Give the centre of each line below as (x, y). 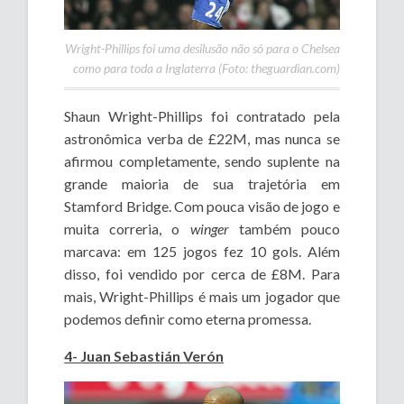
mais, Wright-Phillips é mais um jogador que (202, 296)
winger (214, 228)
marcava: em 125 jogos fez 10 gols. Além (202, 251)
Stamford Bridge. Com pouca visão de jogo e (202, 206)
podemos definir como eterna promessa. (188, 318)
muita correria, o (127, 228)
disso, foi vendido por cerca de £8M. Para (202, 273)
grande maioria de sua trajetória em (202, 183)
